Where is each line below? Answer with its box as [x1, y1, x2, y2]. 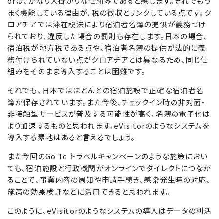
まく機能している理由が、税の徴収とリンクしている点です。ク [7, 7, 211, 18]
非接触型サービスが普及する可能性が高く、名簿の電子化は [7, 109, 211, 119]
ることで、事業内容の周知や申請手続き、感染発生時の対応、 [7, 175, 211, 185]
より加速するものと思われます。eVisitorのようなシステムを [7, 120, 210, 131]
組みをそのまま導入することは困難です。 [7, 66, 146, 76]
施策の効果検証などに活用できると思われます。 [7, 186, 170, 197]
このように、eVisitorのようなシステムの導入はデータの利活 [7, 205, 212, 216]
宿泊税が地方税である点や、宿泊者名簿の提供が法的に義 [7, 43, 206, 53]
